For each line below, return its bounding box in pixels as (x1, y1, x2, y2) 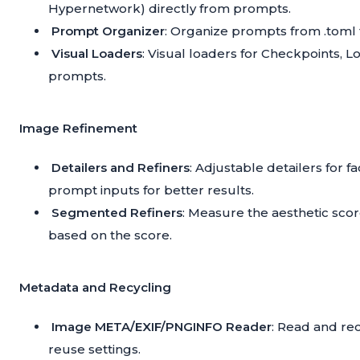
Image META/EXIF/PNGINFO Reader (51, 319, 272, 335)
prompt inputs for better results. (48, 182, 254, 198)
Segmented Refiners (51, 205, 182, 221)
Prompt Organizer (51, 23, 165, 39)
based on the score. (48, 227, 172, 243)
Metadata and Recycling (19, 280, 171, 296)
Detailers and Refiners (51, 160, 190, 176)
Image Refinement (19, 121, 137, 137)
